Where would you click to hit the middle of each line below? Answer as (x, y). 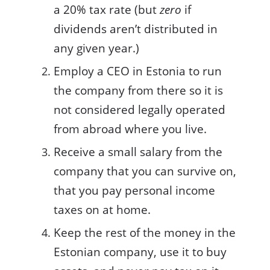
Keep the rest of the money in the (145, 232)
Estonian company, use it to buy (140, 252)
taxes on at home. (102, 209)
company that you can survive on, (145, 171)
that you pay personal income (134, 190)
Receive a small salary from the (138, 152)
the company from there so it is (138, 90)
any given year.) (96, 48)
